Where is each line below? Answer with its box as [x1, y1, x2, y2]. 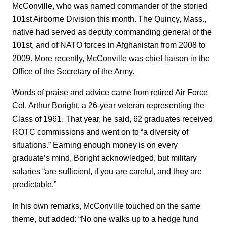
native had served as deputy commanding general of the [12, 27, 212, 36]
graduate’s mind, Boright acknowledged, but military [12, 153, 197, 163]
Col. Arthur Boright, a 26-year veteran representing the [12, 101, 204, 110]
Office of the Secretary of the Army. [12, 66, 134, 76]
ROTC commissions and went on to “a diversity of [12, 127, 188, 137]
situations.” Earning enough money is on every [12, 140, 178, 150]
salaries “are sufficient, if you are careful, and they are [12, 166, 202, 176]
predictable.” [12, 180, 56, 189]
